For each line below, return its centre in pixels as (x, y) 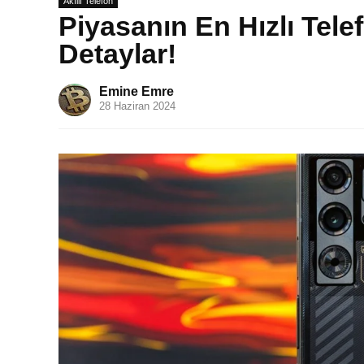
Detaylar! (117, 54)
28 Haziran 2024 (137, 106)
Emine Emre (136, 91)
